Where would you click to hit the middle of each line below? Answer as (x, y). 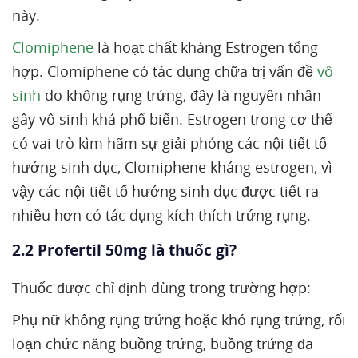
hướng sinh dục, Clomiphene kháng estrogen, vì (172, 167)
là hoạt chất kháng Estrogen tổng (206, 47)
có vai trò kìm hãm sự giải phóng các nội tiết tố (169, 143)
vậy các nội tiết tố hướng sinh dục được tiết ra (165, 191)
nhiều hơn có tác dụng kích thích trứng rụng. (161, 215)
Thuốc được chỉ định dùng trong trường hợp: (161, 288)
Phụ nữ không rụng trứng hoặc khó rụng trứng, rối (179, 320)
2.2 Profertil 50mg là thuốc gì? (124, 250)
